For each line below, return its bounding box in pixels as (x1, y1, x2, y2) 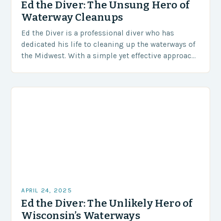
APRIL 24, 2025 (21, 187, 72, 194)
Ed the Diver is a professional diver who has (21, 29, 175, 37)
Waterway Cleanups (21, 11, 123, 24)
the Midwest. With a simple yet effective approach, (21, 51, 198, 60)
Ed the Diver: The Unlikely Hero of (21, 197, 193, 210)
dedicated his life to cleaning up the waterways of (21, 40, 196, 49)
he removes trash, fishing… (21, 63, 115, 72)
